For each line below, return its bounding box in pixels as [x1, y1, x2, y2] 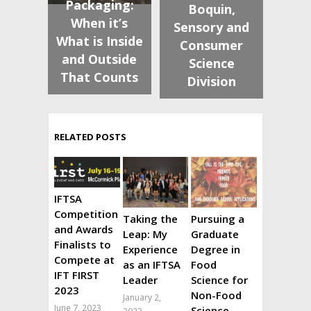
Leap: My [122, 226, 167, 241]
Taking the [122, 211, 178, 226]
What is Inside [56, 32, 143, 49]
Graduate [191, 226, 239, 241]
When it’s [71, 14, 128, 31]
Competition [53, 206, 118, 221]
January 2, [122, 291, 161, 303]
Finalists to [53, 237, 111, 251]
